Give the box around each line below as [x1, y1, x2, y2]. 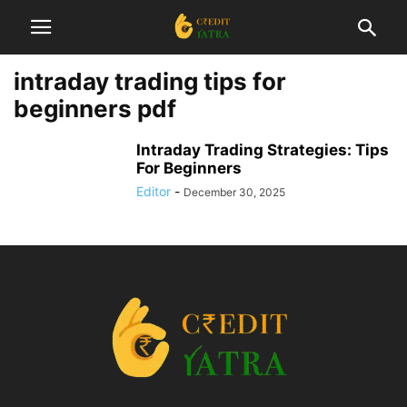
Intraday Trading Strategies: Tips [136, 141, 389, 159]
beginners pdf [14, 94, 176, 123]
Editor [136, 184, 171, 199]
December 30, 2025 [184, 185, 285, 199]
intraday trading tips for [14, 67, 286, 95]
